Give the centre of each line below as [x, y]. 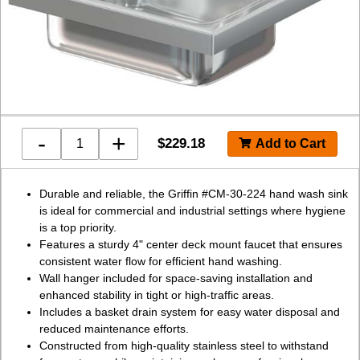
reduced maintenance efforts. [115, 328]
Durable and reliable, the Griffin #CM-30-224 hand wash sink [194, 193]
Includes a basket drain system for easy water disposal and [190, 311]
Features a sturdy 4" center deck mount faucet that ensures [191, 244]
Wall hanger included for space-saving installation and [176, 278]
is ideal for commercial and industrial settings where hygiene [193, 210]
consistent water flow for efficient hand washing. [161, 261]
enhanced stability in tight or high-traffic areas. [157, 295]
